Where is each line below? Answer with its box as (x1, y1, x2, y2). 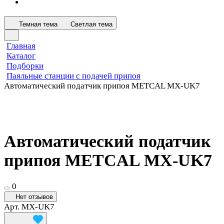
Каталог (6, 50, 35, 60)
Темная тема (19, 20, 57, 28)
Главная (6, 40, 35, 50)
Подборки (6, 60, 43, 70)
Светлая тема (70, 20, 112, 28)
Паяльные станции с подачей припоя (6, 70, 140, 80)
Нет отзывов (15, 193, 53, 201)
